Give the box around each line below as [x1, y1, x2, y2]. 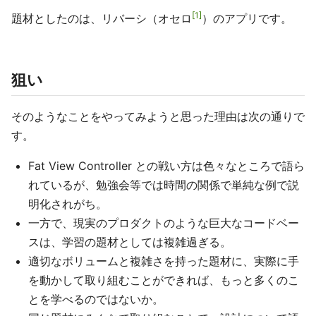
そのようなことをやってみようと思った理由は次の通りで [11, 109, 305, 123]
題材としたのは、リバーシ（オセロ [11, 11, 192, 25]
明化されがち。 [28, 197, 107, 211]
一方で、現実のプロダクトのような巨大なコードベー [28, 216, 299, 230]
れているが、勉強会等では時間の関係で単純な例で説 [28, 178, 299, 192]
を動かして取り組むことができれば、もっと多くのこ [28, 273, 299, 287]
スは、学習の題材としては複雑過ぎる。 [28, 235, 231, 249]
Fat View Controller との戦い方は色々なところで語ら [28, 159, 305, 173]
